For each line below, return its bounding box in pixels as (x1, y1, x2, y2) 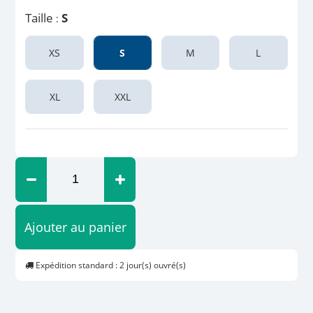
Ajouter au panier (24, 218, 127, 235)
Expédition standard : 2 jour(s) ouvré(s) (34, 259, 187, 271)
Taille (25, 9, 54, 26)
